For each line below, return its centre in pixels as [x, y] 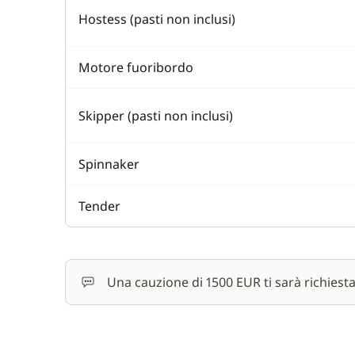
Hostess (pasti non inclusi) [157, 19]
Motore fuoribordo [136, 67]
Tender [99, 206]
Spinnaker [109, 164]
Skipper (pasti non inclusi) [156, 116]
